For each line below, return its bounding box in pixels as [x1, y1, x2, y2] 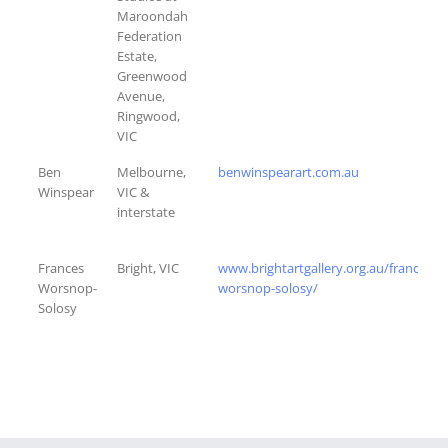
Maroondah [117, 6, 188, 25]
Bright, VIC [117, 258, 179, 277]
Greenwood [117, 66, 187, 85]
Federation [117, 26, 182, 45]
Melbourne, [117, 162, 186, 181]
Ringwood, [117, 106, 180, 125]
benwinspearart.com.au [218, 162, 359, 181]
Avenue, [117, 86, 165, 105]
